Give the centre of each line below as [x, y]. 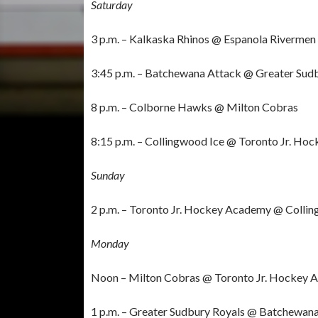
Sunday [108, 175]
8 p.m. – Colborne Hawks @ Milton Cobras [194, 106]
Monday [110, 243]
